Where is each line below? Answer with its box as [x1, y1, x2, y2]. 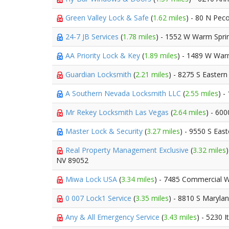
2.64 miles [173, 107, 206, 117]
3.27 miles [147, 126, 180, 136]
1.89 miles [144, 51, 177, 60]
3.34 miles [121, 174, 154, 184]
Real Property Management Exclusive [65, 145, 191, 155]
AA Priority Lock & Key [65, 51, 142, 60]
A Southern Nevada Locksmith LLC [65, 88, 183, 98]
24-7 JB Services [65, 32, 121, 41]
